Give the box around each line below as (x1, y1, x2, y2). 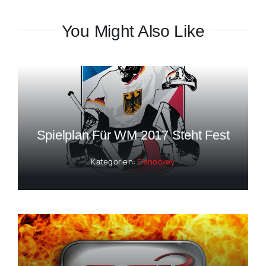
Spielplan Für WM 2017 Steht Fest (36, 127, 230, 142)
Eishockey (137, 156, 175, 167)
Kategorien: (91, 156, 138, 167)
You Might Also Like (61, 22, 205, 41)
